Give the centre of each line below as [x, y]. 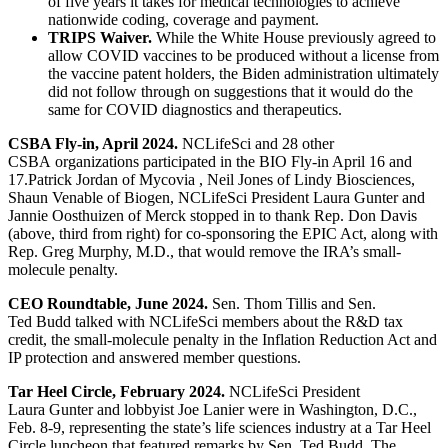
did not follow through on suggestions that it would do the [230, 91]
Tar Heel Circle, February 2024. [116, 391]
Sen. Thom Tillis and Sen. [292, 303]
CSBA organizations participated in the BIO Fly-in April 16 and [210, 161]
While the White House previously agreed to [296, 37]
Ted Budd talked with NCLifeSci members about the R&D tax [205, 321]
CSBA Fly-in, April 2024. [93, 143]
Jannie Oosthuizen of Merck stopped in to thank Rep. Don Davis [212, 215]
